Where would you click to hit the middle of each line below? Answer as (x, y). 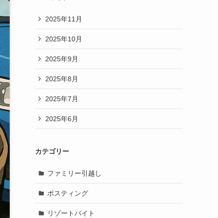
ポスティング (67, 193)
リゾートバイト (71, 213)
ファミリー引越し (74, 173)
